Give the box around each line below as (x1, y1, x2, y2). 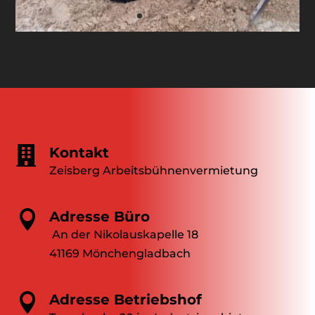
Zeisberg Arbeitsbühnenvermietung (49, 163, 258, 177)
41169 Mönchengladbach (49, 247, 191, 261)
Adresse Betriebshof (49, 291, 202, 309)
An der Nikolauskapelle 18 (51, 228, 198, 242)
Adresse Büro (49, 208, 150, 226)
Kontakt (49, 143, 109, 161)
